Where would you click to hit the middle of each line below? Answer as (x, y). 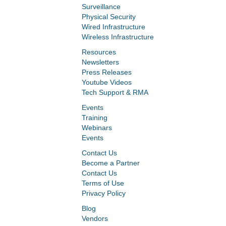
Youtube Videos (107, 82)
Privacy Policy (104, 193)
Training (95, 117)
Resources (99, 52)
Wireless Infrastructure (118, 37)
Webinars (97, 127)
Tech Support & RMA (115, 92)
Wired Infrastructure (114, 26)
